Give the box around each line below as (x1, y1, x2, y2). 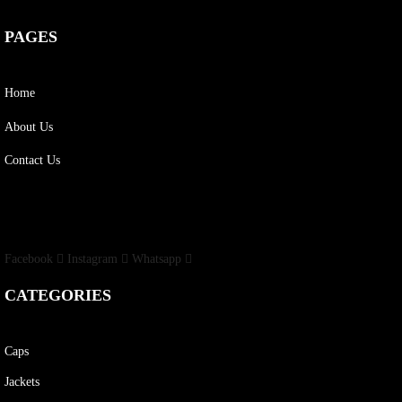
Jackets (4, 374, 39, 389)
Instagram (67, 252, 118, 266)
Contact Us (4, 153, 60, 167)
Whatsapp (132, 252, 181, 266)
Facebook (4, 252, 53, 266)
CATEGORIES (4, 286, 111, 304)
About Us (4, 119, 53, 134)
